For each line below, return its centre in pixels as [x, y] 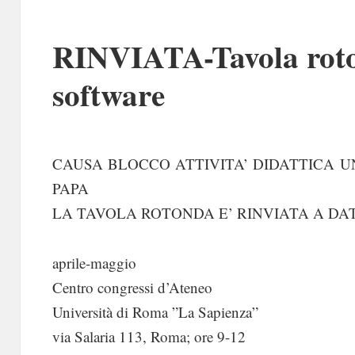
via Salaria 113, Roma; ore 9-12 [149, 337]
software [108, 94]
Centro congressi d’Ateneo [132, 288]
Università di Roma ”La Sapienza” [155, 312]
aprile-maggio [94, 263]
